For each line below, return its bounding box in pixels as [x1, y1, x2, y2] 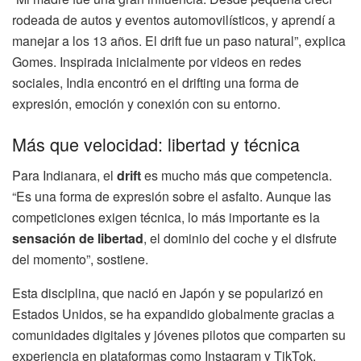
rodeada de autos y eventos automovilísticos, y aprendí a [12, 10, 335, 30]
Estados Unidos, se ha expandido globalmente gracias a [12, 304, 334, 323]
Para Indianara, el [12, 165, 117, 185]
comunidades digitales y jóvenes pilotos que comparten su [12, 325, 346, 344]
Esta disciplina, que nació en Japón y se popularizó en [12, 283, 323, 302]
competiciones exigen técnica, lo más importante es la [12, 207, 320, 226]
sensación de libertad [12, 228, 143, 247]
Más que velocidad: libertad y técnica [12, 131, 300, 156]
